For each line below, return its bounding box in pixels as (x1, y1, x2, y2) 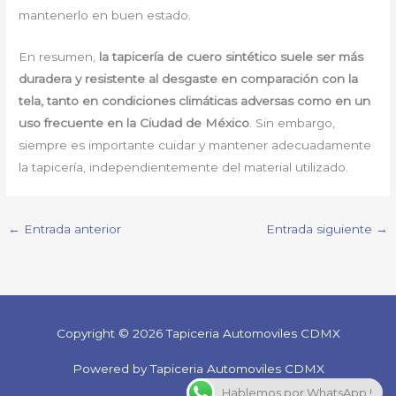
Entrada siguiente (265, 221, 376, 236)
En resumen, (19, 49, 100, 64)
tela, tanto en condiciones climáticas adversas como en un (19, 93, 371, 108)
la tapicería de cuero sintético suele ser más (99, 49, 364, 64)
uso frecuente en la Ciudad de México (19, 115, 250, 130)
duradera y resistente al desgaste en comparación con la (19, 71, 359, 86)
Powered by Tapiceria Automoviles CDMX (72, 361, 324, 376)
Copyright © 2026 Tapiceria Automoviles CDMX (56, 325, 340, 340)
